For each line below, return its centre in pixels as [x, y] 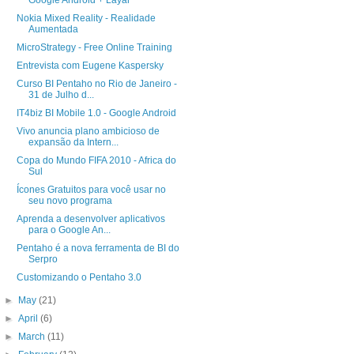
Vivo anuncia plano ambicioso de [88, 132]
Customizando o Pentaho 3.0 [79, 278]
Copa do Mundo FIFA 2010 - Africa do [96, 161]
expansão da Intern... [73, 143]
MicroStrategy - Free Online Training [94, 48]
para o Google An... [69, 230]
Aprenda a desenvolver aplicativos [90, 219]
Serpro [43, 260]
